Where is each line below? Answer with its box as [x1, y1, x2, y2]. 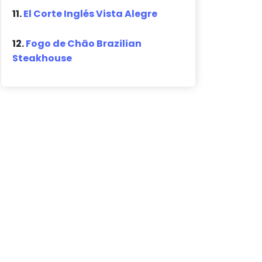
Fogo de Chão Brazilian [26, 37, 142, 51]
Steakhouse [12, 51, 73, 65]
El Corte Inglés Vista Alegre [23, 7, 158, 21]
